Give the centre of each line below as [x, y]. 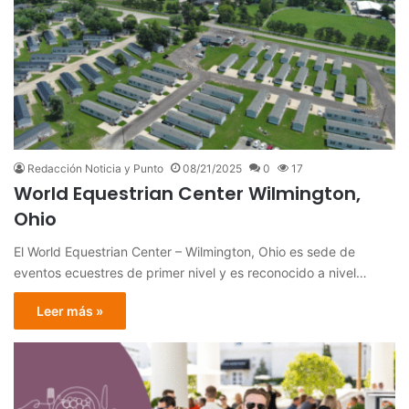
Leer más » [70, 310]
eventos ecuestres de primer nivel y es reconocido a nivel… [190, 272]
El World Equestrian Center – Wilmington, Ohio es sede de [184, 251]
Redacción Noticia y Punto [95, 168]
